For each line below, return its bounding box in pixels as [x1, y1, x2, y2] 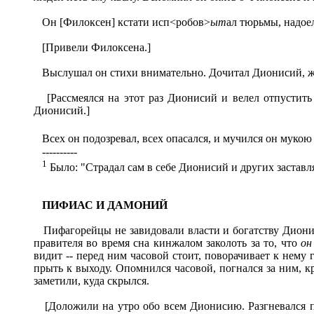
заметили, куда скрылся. [34, 274, 149, 287]
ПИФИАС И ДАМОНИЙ [42, 198, 168, 211]
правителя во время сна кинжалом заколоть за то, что [34, 236, 301, 249]
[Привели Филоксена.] [34, 41, 151, 54]
